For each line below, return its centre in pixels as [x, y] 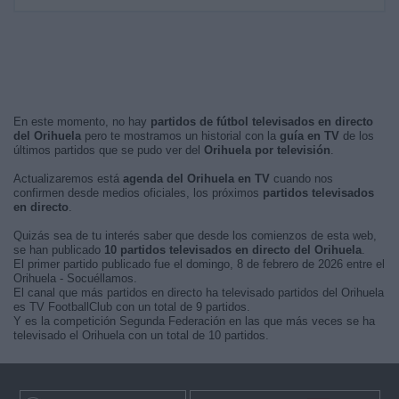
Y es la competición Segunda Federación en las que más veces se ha [194, 321]
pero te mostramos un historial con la [180, 136]
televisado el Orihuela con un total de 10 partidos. [141, 335]
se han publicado [59, 250]
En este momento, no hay [82, 122]
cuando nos [301, 179]
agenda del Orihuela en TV [196, 179]
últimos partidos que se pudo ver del [109, 150]
